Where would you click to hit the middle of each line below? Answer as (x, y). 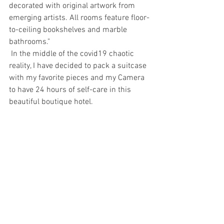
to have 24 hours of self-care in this (71, 90)
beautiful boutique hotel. (51, 102)
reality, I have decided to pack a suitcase (79, 66)
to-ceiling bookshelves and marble (69, 30)
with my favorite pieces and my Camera (78, 78)
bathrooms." (29, 42)
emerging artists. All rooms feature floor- (79, 18)
